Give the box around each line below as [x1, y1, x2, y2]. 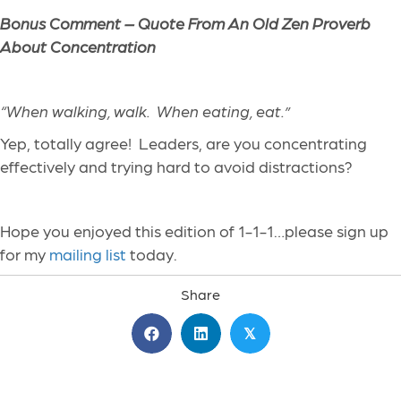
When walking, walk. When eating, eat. [6, 101, 285, 121]
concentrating [264, 133, 367, 153]
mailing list [49, 244, 126, 264]
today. [126, 244, 177, 264]
